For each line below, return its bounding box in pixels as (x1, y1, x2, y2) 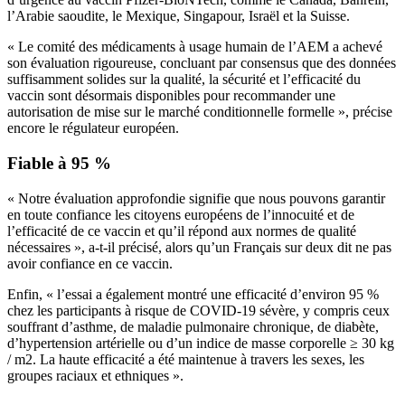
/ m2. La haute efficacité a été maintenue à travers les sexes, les (7, 351, 364, 367)
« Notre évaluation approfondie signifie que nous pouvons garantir (7, 190, 385, 206)
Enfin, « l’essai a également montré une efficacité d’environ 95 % (7, 286, 379, 302)
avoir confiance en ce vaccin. (7, 255, 173, 271)
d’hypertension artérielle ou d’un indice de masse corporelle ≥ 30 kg (7, 334, 394, 351)
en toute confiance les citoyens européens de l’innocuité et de (7, 206, 354, 222)
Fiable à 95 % (7, 153, 111, 173)
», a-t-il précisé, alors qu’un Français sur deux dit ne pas (71, 239, 391, 255)
